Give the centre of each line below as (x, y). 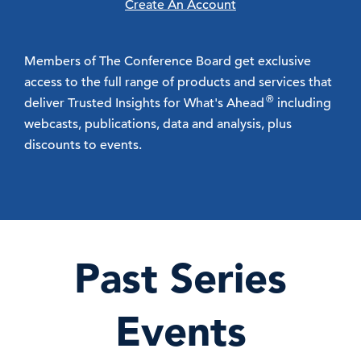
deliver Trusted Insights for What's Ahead (144, 103)
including (303, 103)
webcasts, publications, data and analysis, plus (158, 124)
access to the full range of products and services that (178, 82)
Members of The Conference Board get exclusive (168, 61)
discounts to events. (83, 145)
